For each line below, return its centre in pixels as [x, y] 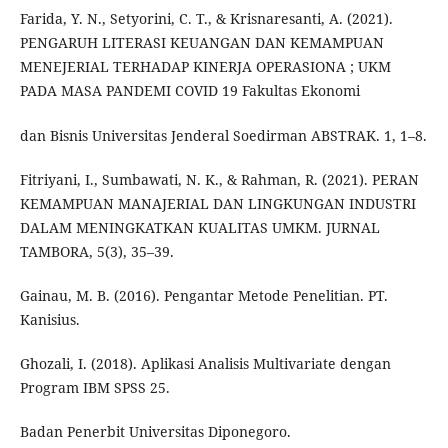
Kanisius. [49, 319]
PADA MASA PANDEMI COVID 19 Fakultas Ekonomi [189, 91]
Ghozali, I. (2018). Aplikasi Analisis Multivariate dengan [205, 363]
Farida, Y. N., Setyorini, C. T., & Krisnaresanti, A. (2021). [206, 19]
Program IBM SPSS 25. [94, 387]
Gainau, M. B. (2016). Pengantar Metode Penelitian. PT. [203, 295]
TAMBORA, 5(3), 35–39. [96, 251]
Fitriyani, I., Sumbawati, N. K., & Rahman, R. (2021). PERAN [219, 179]
